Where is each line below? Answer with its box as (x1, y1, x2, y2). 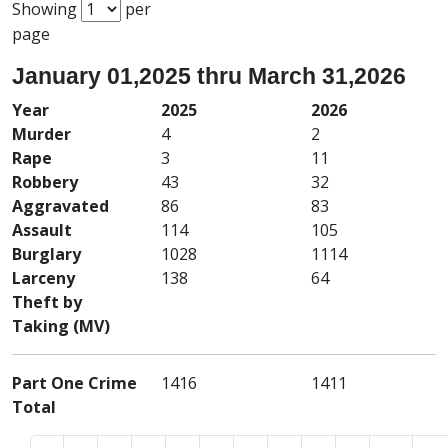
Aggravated (12, 195, 109, 218)
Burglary (12, 243, 81, 266)
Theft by (12, 291, 82, 314)
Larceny (12, 267, 75, 290)
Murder (12, 123, 71, 146)
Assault (12, 219, 72, 242)
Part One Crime (12, 372, 137, 395)
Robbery (12, 171, 78, 194)
